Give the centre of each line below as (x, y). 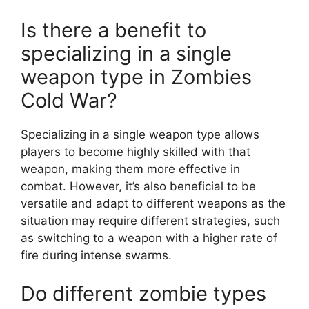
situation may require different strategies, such (150, 221)
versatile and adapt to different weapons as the (153, 203)
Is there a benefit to (113, 30)
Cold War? (69, 100)
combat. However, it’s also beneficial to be (138, 186)
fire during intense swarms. (96, 255)
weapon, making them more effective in (130, 169)
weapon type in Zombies (136, 77)
